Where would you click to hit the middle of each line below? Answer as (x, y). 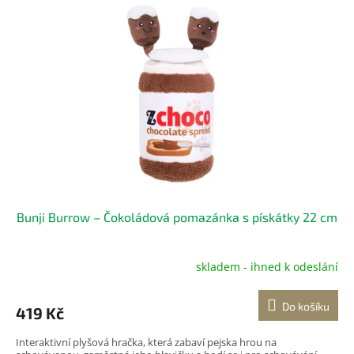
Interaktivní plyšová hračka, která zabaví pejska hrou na (146, 342)
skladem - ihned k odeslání (267, 267)
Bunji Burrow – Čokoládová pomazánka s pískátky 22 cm (177, 217)
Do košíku (306, 306)
